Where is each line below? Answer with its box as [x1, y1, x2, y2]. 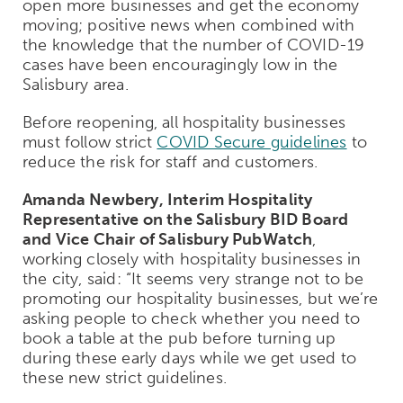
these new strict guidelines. [22, 367, 228, 388]
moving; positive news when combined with [22, 14, 355, 35]
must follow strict [22, 131, 157, 152]
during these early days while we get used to [22, 347, 356, 368]
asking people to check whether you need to [22, 308, 361, 328]
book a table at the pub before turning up [22, 327, 336, 348]
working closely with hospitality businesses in [22, 248, 362, 269]
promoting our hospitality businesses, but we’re [22, 288, 379, 309]
